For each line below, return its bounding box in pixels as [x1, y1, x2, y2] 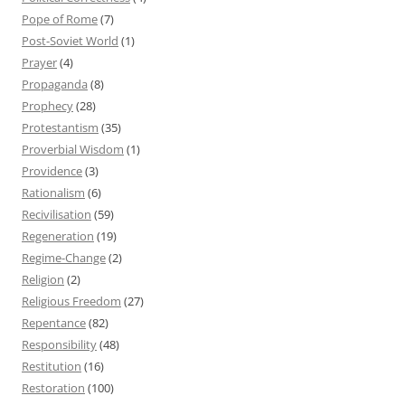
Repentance [22, 314, 86, 331]
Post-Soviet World [22, 32, 118, 49]
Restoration [22, 379, 85, 396]
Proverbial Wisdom [22, 140, 124, 157]
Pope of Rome [22, 10, 98, 27]
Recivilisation [22, 205, 91, 222]
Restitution [22, 357, 81, 374]
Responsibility [22, 335, 97, 353]
